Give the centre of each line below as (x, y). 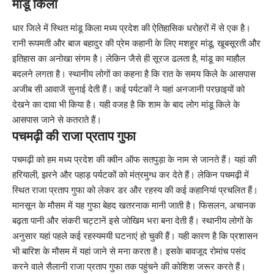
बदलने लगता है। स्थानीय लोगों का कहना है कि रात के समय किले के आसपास (134, 73)
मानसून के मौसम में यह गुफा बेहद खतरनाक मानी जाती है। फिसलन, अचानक (134, 206)
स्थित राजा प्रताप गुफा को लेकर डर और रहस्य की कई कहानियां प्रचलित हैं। (135, 190)
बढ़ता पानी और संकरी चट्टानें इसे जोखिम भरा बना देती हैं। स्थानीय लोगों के (132, 221)
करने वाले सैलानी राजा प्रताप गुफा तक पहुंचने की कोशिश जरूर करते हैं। (129, 267)
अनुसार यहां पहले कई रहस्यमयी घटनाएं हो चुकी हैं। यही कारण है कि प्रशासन (135, 236)
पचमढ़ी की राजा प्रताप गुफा (74, 135)
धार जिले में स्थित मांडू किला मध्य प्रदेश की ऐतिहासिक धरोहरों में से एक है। (131, 28)
